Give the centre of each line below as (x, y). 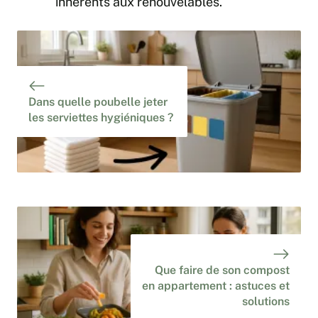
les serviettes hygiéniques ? (101, 118)
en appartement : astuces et (216, 286)
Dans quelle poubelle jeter (98, 102)
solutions (266, 302)
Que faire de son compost (222, 270)
